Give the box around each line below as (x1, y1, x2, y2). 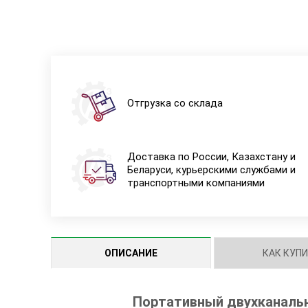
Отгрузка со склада (126, 96, 223, 109)
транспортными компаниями (126, 176, 265, 189)
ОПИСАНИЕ (104, 247, 157, 259)
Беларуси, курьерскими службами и (126, 163, 296, 176)
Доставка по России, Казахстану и (126, 150, 296, 163)
